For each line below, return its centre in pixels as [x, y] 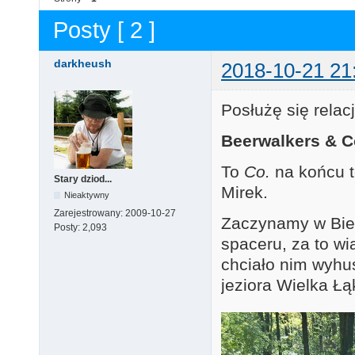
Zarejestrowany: [90, 213]
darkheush [83, 63]
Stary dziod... [83, 179]
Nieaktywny [87, 195]
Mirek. [244, 193]
